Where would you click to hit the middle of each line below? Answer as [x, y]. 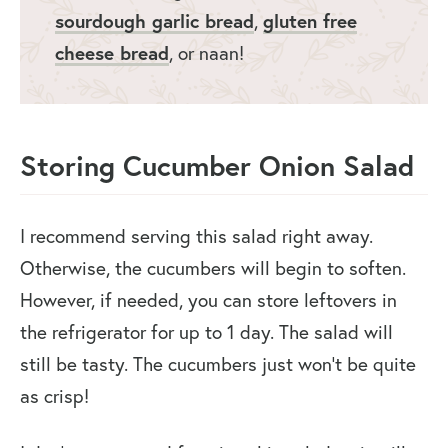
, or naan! [209, 53]
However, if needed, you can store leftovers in [208, 300]
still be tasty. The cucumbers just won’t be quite [218, 364]
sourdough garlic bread [154, 21]
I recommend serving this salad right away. [196, 236]
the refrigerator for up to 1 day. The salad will [206, 332]
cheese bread [112, 53]
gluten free [310, 21]
